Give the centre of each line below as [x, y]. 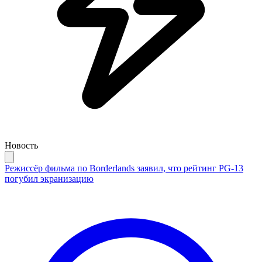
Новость [21, 145]
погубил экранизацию [49, 178]
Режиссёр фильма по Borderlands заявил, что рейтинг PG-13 [124, 168]
